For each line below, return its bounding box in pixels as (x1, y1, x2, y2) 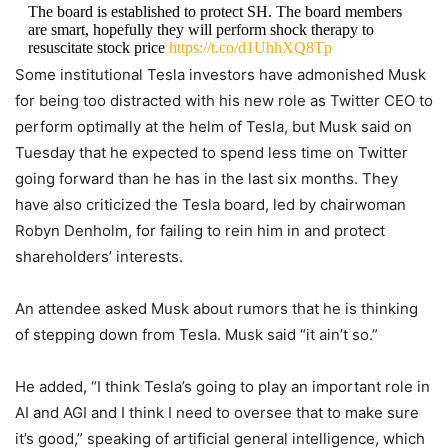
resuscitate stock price (27, 39, 169, 56)
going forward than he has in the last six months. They (15, 169, 398, 188)
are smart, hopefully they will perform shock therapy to (27, 21, 374, 38)
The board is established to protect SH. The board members (27, 3, 402, 20)
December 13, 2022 (240, 83, 366, 100)
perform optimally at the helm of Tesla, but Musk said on (15, 117, 412, 136)
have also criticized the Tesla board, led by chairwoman (15, 195, 406, 214)
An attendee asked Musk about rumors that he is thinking (15, 299, 418, 318)
